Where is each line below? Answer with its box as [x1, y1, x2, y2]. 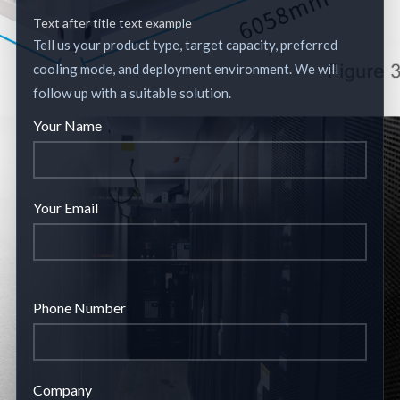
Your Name [33, 117, 102, 134]
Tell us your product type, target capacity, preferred [33, 37, 337, 53]
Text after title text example [33, 15, 192, 30]
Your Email [33, 199, 98, 216]
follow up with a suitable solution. [33, 85, 231, 101]
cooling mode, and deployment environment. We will [33, 61, 338, 77]
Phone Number [33, 299, 126, 316]
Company [33, 381, 92, 398]
